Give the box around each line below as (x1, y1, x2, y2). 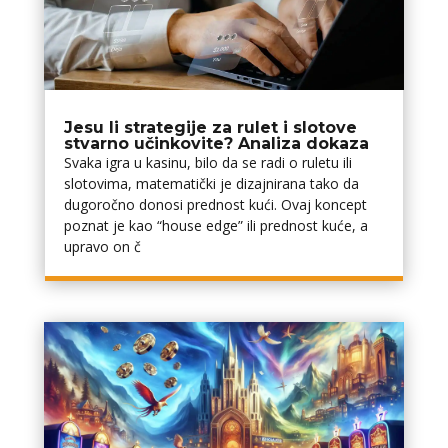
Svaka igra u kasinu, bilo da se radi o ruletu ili (63, 153, 352, 173)
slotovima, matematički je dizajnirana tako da (63, 174, 359, 194)
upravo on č (63, 237, 141, 257)
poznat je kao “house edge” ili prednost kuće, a (63, 216, 368, 236)
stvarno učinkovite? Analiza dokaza (63, 134, 369, 154)
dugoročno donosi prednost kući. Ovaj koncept (63, 195, 367, 215)
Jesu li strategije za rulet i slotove (63, 118, 357, 138)
